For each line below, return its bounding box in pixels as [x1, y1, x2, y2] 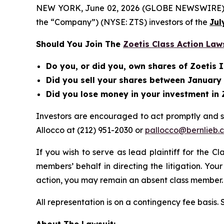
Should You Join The [36, 39, 123, 49]
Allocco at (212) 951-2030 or [36, 125, 145, 135]
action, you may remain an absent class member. [36, 175, 223, 185]
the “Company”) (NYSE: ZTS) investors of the [36, 17, 209, 27]
